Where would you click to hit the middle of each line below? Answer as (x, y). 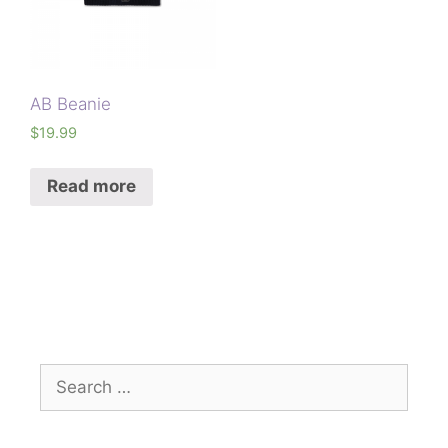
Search (67, 374)
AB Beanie (70, 104)
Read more (91, 186)
